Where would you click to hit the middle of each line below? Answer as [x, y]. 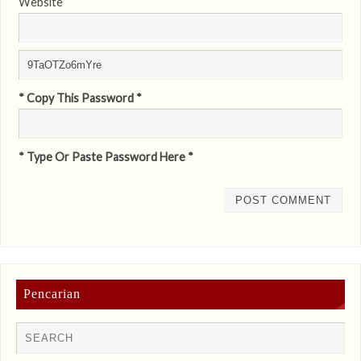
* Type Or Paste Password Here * [106, 156]
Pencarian [52, 294]
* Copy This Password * [80, 98]
